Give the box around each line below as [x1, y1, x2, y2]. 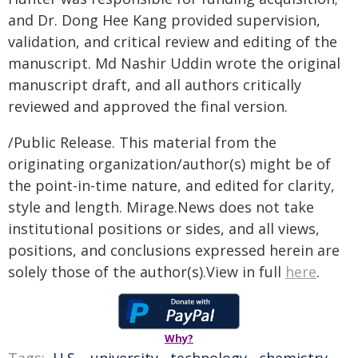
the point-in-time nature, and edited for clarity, [8, 176, 335, 195]
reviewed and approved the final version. [8, 97, 288, 116]
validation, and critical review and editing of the [8, 32, 337, 51]
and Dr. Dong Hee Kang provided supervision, [8, 10, 320, 30]
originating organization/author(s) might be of [8, 154, 331, 173]
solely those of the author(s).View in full [8, 262, 285, 281]
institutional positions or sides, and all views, [8, 219, 320, 238]
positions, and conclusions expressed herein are [8, 241, 340, 260]
